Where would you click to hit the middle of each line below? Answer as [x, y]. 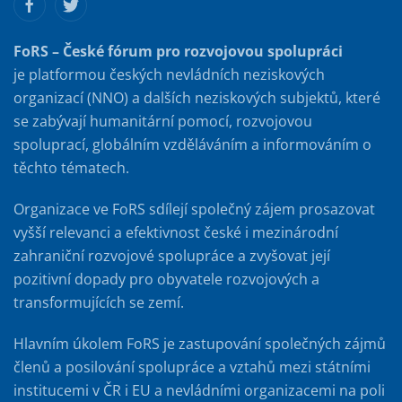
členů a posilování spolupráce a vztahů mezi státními [192, 367]
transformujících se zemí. [100, 302]
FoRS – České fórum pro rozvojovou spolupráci [178, 51]
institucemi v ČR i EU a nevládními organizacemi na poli [199, 390]
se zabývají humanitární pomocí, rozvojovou [163, 121]
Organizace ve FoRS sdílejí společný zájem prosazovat [194, 209]
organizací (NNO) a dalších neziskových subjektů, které [197, 97]
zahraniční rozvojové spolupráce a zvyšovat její [172, 255]
